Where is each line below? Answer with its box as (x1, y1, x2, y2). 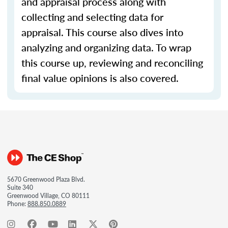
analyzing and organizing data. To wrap (21, 40, 191, 54)
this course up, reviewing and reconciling (21, 55, 203, 70)
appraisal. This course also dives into (21, 25, 183, 39)
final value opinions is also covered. (21, 71, 179, 85)
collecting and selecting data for (21, 10, 163, 24)
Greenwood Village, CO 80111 (7, 191, 90, 200)
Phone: (7, 199, 27, 208)
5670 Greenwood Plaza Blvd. (7, 175, 85, 184)
